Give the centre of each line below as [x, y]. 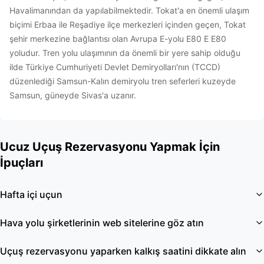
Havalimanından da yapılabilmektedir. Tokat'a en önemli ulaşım [129, 10]
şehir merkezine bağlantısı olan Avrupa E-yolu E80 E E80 [118, 39]
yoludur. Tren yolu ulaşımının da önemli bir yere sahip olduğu [125, 53]
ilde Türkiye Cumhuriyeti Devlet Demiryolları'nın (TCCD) [115, 67]
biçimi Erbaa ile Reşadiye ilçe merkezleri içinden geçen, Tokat [128, 24]
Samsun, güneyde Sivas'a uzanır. [73, 95]
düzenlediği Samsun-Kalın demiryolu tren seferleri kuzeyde [123, 81]
